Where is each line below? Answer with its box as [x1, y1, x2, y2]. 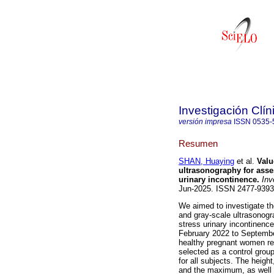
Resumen [179, 138, 218, 149]
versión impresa [179, 117, 232, 126]
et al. [234, 157, 254, 166]
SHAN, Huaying [179, 157, 234, 166]
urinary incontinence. [179, 175, 259, 185]
